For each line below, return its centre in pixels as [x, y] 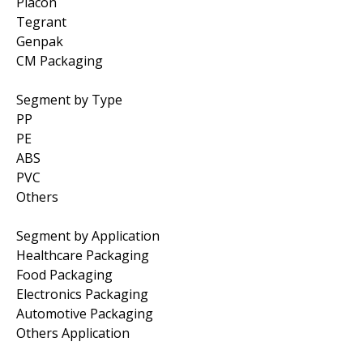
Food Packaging [64, 274]
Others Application [73, 333]
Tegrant [41, 21]
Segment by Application [88, 235]
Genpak [40, 41]
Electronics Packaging [82, 294]
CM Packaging [60, 60]
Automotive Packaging [85, 313]
